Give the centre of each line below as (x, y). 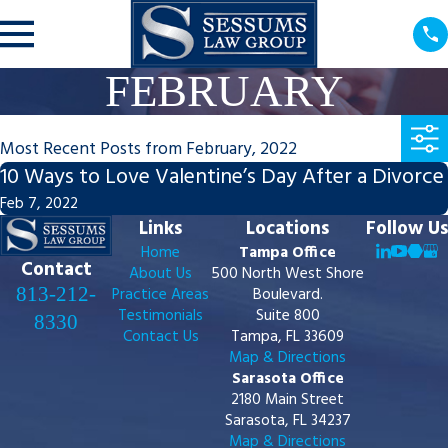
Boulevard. (287, 296)
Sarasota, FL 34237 (287, 422)
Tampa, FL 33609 (287, 338)
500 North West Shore (287, 275)
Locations (287, 229)
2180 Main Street (287, 401)
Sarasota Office (287, 380)
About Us (160, 275)
